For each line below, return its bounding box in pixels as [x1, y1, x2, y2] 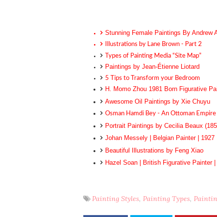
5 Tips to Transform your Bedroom [105, 75, 200, 81]
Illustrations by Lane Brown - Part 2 [105, 41, 202, 48]
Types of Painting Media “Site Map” [105, 52, 201, 59]
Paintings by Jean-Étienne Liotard [105, 62, 200, 70]
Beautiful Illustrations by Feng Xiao [105, 146, 203, 154]
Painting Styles [92, 194, 139, 203]
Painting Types [143, 194, 190, 203]
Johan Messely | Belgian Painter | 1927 [105, 134, 215, 142]
